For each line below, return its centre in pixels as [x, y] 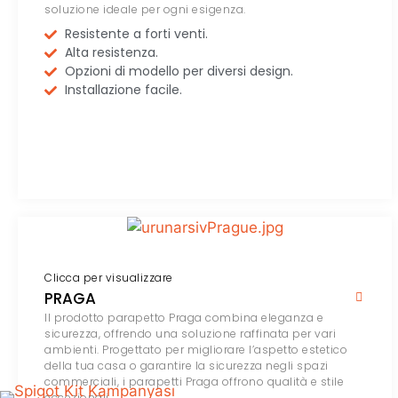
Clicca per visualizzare [109, 278]
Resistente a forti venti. [136, 34]
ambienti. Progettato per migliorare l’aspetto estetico [196, 350]
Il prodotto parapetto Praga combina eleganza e [184, 318]
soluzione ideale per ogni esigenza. [145, 10]
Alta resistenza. [111, 53]
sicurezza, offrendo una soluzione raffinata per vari [190, 334]
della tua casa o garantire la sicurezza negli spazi [187, 366]
